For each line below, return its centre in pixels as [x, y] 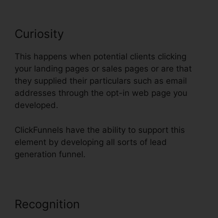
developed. [36, 105]
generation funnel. [50, 154]
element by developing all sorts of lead [91, 142]
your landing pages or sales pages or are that [103, 69]
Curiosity [39, 34]
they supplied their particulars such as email [101, 81]
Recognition [49, 204]
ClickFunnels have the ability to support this [100, 130]
